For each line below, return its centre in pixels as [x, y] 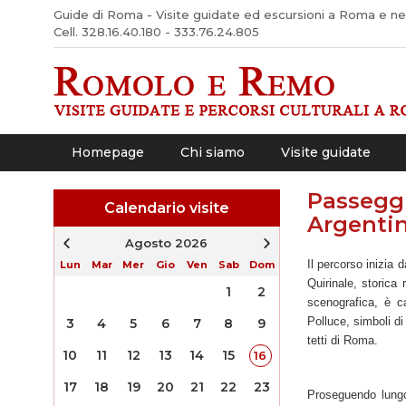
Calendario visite [166, 208]
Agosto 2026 [166, 243]
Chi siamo [212, 152]
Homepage [107, 152]
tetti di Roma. [342, 340]
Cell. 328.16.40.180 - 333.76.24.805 [156, 32]
